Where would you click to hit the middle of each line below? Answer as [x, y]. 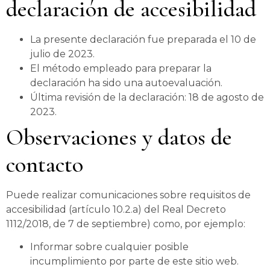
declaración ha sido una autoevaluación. [126, 83]
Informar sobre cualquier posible [109, 246]
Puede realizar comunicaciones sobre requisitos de [128, 195]
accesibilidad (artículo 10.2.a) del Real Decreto [116, 209]
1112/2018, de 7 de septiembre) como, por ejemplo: [126, 224]
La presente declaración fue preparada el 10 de [143, 39]
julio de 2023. [62, 54]
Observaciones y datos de [119, 137]
